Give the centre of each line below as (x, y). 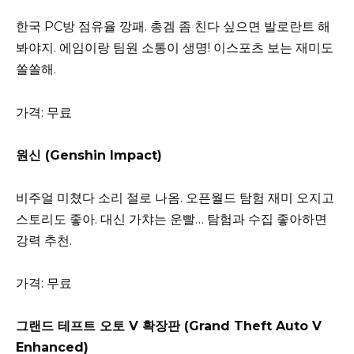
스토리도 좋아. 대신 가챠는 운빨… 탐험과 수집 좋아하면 (171, 219)
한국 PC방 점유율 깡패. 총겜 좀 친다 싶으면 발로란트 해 (173, 27)
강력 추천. (44, 240)
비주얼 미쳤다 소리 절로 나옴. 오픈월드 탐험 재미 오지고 (175, 198)
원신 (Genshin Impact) (89, 155)
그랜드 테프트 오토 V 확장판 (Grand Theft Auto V (169, 326)
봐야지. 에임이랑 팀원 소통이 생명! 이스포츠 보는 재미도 (175, 48)
